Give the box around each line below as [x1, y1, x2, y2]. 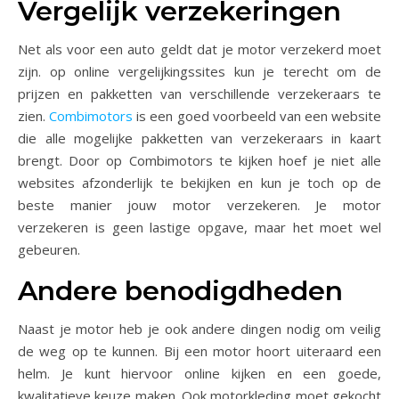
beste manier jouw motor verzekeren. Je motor [18, 196, 381, 215]
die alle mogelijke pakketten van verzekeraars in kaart [18, 129, 381, 148]
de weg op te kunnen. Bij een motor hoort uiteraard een [18, 342, 381, 361]
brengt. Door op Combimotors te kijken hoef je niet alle [18, 151, 381, 170]
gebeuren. [18, 240, 80, 259]
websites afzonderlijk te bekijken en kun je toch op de [18, 174, 381, 192]
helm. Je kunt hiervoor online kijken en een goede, [18, 364, 381, 383]
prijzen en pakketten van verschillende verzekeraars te [18, 85, 381, 103]
